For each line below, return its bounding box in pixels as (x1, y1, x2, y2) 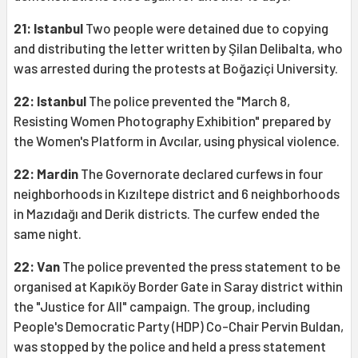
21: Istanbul (14, 20, 83, 37)
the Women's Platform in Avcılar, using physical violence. (14, 133, 340, 149)
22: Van (14, 258, 60, 275)
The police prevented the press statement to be (60, 258, 340, 275)
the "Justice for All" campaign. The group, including (14, 298, 310, 315)
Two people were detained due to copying (83, 20, 328, 37)
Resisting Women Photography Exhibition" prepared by (14, 113, 331, 129)
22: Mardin (14, 165, 78, 182)
